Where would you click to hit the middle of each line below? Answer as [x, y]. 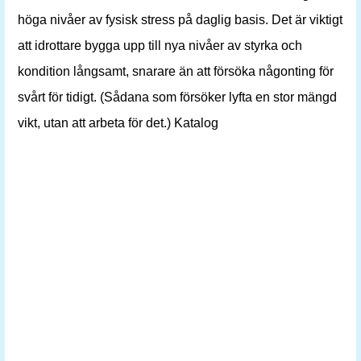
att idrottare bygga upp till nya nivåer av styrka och [160, 46]
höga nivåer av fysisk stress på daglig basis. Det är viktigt [180, 20]
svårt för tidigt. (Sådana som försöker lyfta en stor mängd [177, 97]
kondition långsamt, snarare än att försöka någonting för [176, 71]
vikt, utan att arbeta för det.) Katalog [118, 123]
